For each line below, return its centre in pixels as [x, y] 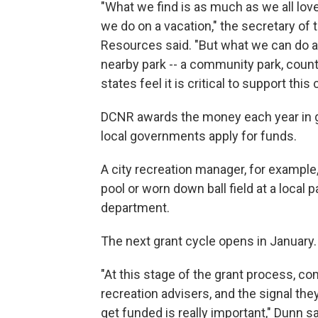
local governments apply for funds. [199, 136]
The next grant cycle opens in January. [209, 241]
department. [135, 207]
